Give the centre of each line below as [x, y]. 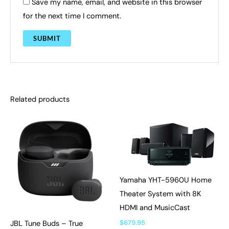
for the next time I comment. [72, 16]
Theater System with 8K [161, 194]
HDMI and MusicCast [155, 208]
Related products [40, 100]
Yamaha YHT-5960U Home [166, 180]
